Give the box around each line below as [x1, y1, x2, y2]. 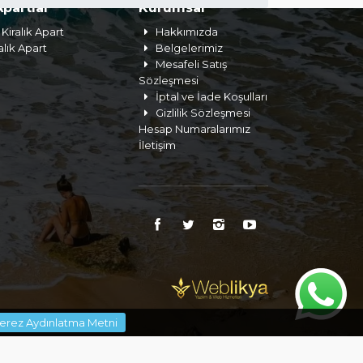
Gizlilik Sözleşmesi [156, 106, 251, 119]
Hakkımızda [156, 25, 219, 38]
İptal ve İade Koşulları [156, 90, 268, 103]
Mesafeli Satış [156, 58, 228, 70]
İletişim [139, 139, 176, 152]
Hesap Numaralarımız [139, 122, 250, 135]
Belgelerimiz [156, 41, 224, 54]
